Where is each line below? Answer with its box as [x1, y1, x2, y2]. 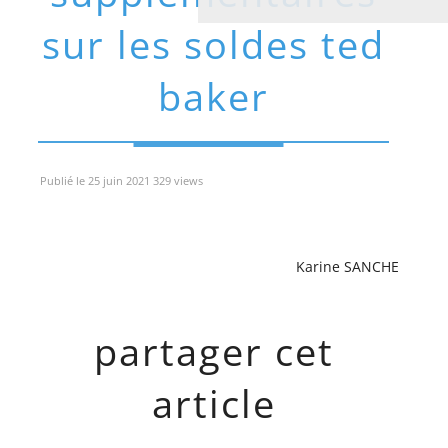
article [151, 378, 276, 429]
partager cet [93, 326, 334, 377]
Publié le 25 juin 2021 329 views [40, 173, 203, 188]
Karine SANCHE [296, 257, 400, 276]
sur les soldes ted [42, 19, 386, 70]
